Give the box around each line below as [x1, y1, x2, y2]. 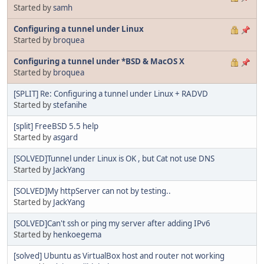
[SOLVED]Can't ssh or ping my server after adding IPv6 [14, 218, 210, 229]
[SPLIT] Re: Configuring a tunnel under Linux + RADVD [14, 88, 208, 100]
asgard [53, 132, 78, 143]
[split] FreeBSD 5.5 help [14, 121, 98, 132]
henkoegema [53, 229, 101, 240]
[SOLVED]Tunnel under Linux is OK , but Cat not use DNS [14, 153, 214, 164]
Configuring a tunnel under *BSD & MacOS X [14, 56, 184, 67]
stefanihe [53, 100, 87, 111]
